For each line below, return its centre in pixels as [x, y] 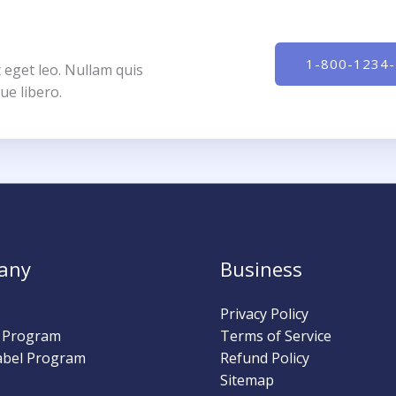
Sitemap [247, 380]
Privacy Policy [264, 314]
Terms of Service [276, 336]
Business [261, 269]
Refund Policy [265, 358]
